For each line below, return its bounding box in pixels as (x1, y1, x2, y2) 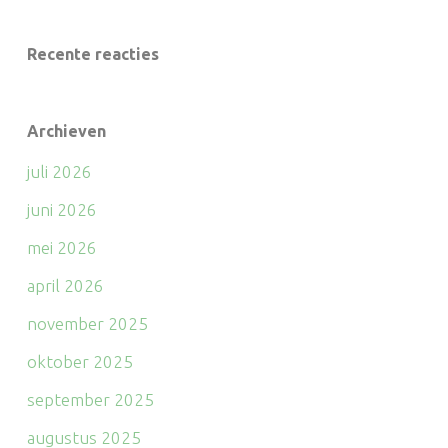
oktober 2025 (26, 351, 133, 371)
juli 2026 (26, 161, 92, 181)
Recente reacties (26, 44, 159, 63)
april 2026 (26, 275, 104, 295)
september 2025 (26, 389, 154, 409)
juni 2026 (26, 199, 97, 219)
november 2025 (26, 313, 148, 333)
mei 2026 (26, 237, 97, 257)
